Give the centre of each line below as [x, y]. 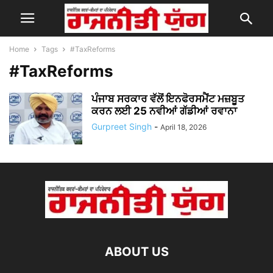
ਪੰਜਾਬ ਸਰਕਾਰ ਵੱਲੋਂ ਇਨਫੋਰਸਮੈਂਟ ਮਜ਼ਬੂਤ [168, 99]
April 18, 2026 [183, 127]
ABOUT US [136, 252]
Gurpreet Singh [122, 126]
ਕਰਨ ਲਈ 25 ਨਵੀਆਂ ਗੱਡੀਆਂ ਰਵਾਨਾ [164, 111]
